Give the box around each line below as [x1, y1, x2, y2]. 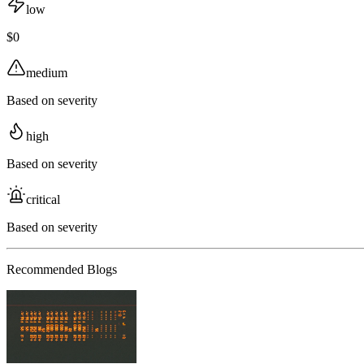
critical [26, 193, 60, 207]
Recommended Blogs [6, 262, 117, 277]
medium [26, 66, 67, 80]
